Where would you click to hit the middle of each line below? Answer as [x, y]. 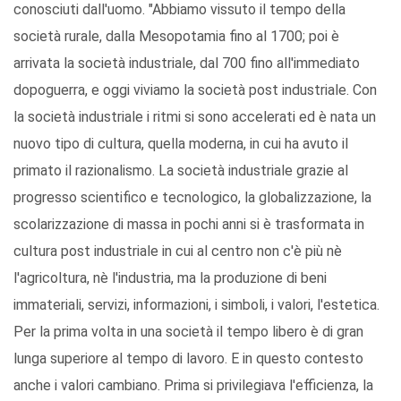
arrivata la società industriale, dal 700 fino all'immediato [187, 64]
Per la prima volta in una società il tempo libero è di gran [188, 332]
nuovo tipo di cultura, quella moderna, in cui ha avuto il [181, 144]
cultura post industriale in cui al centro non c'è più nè [178, 252]
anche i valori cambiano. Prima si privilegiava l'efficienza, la [193, 386]
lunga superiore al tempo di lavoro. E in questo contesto [188, 359]
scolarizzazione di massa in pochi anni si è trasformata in [189, 225]
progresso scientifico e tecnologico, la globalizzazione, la [192, 198]
